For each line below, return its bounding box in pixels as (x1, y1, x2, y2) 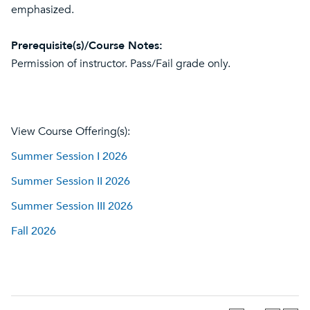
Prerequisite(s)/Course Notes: (11, 38, 163, 53)
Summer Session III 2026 (11, 199, 133, 214)
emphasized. (11, 2, 74, 17)
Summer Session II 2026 (11, 174, 130, 189)
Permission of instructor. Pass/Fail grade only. (11, 56, 230, 71)
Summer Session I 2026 (11, 149, 127, 164)
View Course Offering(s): (11, 124, 130, 139)
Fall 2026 (11, 224, 56, 239)
